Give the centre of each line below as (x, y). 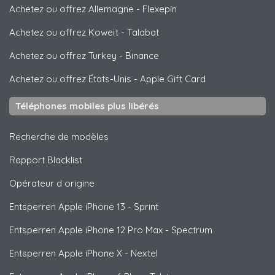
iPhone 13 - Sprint (121, 207)
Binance (142, 56)
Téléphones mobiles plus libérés (87, 106)
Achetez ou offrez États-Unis (70, 79)
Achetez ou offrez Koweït (64, 33)
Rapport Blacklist (46, 160)
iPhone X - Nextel (120, 254)
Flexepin (160, 9)
